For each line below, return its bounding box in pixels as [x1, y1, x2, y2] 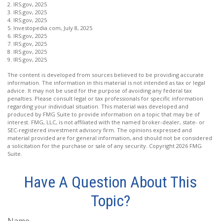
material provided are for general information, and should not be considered [7, 134, 212, 142]
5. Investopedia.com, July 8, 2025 [7, 24, 92, 32]
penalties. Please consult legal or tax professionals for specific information [7, 94, 203, 102]
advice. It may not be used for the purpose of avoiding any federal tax [7, 86, 192, 94]
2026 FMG [176, 142, 202, 149]
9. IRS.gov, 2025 [7, 55, 47, 63]
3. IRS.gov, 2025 [7, 8, 47, 16]
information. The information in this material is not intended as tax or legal [7, 78, 205, 86]
